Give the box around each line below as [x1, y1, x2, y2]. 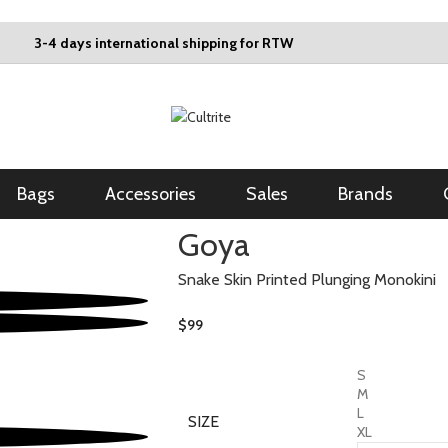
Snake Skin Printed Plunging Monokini [177, 270, 436, 289]
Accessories [104, 182, 196, 205]
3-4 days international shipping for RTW [33, 33, 293, 52]
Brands [337, 182, 393, 205]
